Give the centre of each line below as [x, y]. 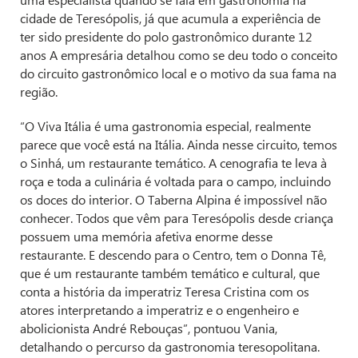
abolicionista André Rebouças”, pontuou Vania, [149, 328]
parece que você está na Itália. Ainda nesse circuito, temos [179, 144]
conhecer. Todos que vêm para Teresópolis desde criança [177, 217]
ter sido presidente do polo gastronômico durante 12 [166, 36]
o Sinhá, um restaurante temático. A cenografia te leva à [173, 162]
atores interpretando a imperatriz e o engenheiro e [159, 309]
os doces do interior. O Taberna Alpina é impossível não [173, 199]
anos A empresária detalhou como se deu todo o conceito [179, 54]
